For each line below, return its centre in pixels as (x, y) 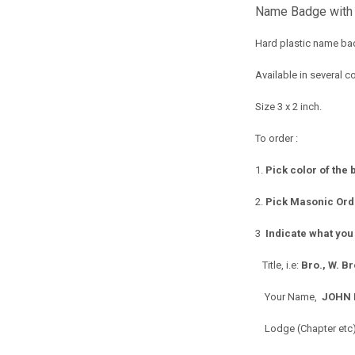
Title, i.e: (282, 265)
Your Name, (288, 296)
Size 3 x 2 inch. (289, 106)
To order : (277, 138)
